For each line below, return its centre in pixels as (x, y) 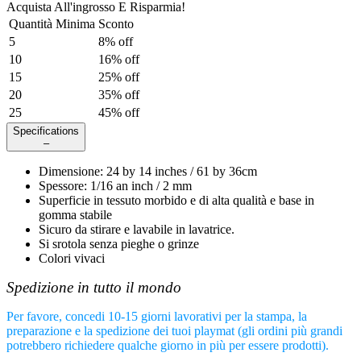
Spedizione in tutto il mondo (94, 288)
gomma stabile (75, 215)
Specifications (46, 131)
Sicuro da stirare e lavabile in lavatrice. (137, 230)
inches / (172, 172)
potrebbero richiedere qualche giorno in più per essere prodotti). (168, 346)
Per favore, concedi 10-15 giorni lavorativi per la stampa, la (157, 317)
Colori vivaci (72, 259)
